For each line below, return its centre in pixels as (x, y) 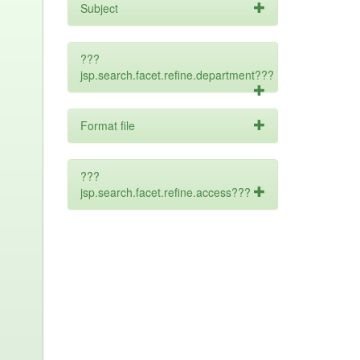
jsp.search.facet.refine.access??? (165, 192)
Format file (107, 125)
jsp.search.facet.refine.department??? (177, 75)
